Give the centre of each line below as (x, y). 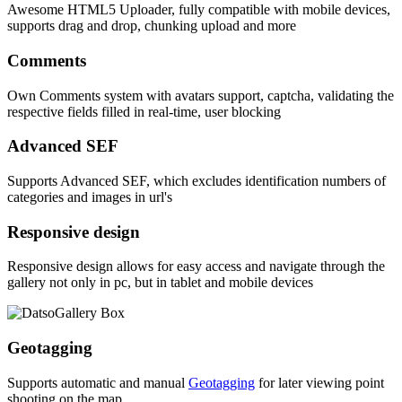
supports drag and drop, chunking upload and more (152, 26)
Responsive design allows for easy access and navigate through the (196, 267)
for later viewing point (319, 382)
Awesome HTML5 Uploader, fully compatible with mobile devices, (199, 10)
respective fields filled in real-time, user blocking (144, 111)
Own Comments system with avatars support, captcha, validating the (201, 95)
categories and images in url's (90, 197)
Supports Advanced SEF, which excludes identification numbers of (197, 180)
